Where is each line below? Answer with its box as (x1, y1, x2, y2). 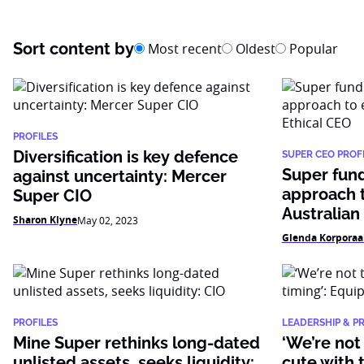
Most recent (145, 40, 222, 58)
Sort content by (13, 39, 134, 58)
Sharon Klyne (13, 213, 77, 227)
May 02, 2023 (77, 214, 138, 227)
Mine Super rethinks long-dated (13, 333, 260, 353)
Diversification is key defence (13, 147, 238, 167)
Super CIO (13, 186, 92, 206)
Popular (286, 40, 338, 58)
